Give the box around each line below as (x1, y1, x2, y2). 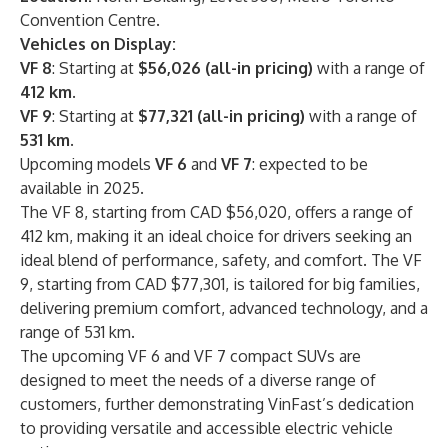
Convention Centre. (20, 10, 160, 30)
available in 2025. (20, 178, 144, 198)
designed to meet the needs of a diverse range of (20, 370, 376, 390)
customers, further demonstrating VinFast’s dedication (20, 394, 414, 414)
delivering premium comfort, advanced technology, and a (20, 298, 428, 318)
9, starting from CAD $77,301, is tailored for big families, (20, 274, 420, 294)
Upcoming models (20, 154, 155, 174)
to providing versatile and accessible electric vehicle (20, 418, 393, 438)
